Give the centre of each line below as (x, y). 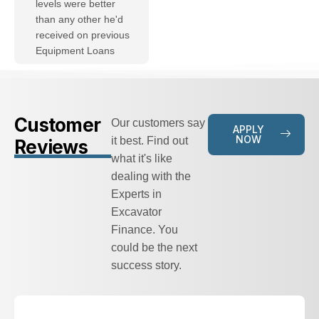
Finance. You (145, 229)
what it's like (142, 158)
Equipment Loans (75, 50)
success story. (146, 265)
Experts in (136, 194)
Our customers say (158, 122)
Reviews (51, 147)
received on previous (83, 35)
